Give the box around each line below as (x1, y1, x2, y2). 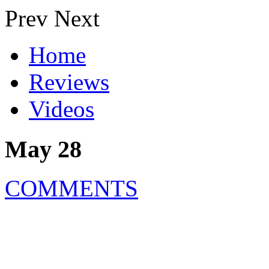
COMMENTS (5, 175, 138, 202)
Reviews (29, 69, 109, 95)
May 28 (5, 136, 82, 163)
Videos (29, 96, 94, 122)
